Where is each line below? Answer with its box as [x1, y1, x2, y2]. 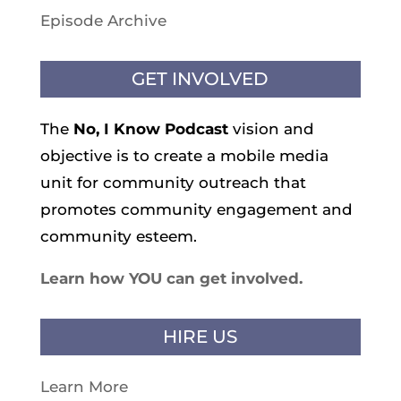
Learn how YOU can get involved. [39, 269, 307, 288]
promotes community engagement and [39, 200, 353, 219]
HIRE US [163, 326, 238, 348]
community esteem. [39, 227, 197, 246]
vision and [227, 120, 314, 139]
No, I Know [73, 120, 160, 139]
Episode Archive [39, 12, 166, 30]
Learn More [39, 378, 128, 397]
